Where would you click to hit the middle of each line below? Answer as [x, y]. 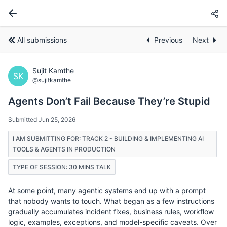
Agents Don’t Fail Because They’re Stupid [109, 101]
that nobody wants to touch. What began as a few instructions [111, 201]
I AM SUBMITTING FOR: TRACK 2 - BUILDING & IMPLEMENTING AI [108, 139]
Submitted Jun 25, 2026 [42, 119]
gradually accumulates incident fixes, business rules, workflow [111, 212]
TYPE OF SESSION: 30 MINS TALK [62, 167]
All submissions [42, 40]
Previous [169, 40]
